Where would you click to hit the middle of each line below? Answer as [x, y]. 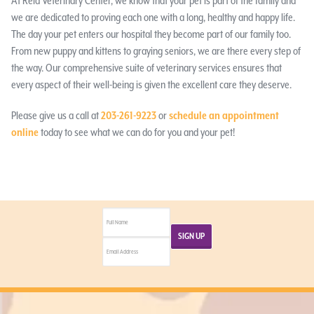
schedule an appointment [224, 115]
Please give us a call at [56, 115]
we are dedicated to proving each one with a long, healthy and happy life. [153, 17]
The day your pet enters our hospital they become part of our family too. [151, 34]
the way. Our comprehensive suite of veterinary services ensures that [146, 68]
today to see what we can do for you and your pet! [136, 132]
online [25, 132]
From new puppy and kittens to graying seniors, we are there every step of [156, 51]
